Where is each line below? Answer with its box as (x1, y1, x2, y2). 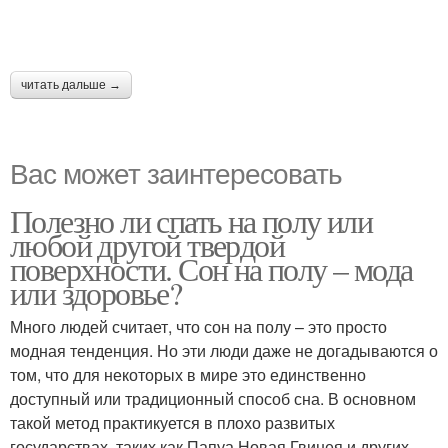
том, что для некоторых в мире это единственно (10, 363, 366, 387)
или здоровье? (10, 271, 182, 315)
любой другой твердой (10, 223, 284, 267)
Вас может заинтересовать (10, 152, 342, 193)
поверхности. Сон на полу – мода (10, 247, 413, 291)
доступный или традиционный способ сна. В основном (10, 387, 416, 411)
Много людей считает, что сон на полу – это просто (10, 315, 387, 339)
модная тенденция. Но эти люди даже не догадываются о (10, 339, 438, 363)
